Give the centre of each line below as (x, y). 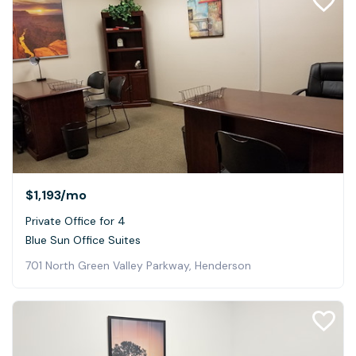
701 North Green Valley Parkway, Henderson (138, 266)
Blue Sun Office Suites (83, 240)
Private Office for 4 (75, 221)
